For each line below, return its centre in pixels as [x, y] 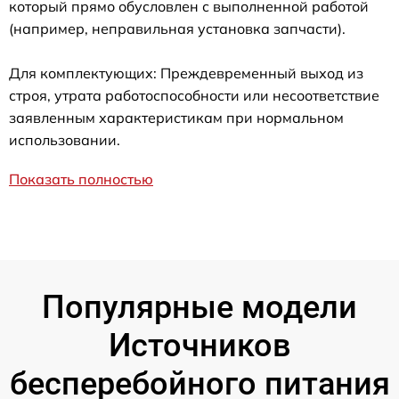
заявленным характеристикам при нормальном [176, 118]
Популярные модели [199, 308]
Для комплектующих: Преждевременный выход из [186, 73]
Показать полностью [81, 179]
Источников [199, 346]
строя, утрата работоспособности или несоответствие [194, 96]
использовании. [65, 140]
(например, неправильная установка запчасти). [177, 29]
